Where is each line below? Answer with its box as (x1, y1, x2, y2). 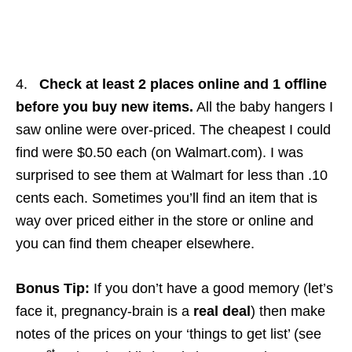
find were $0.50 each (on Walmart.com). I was (16, 144, 303, 160)
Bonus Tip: (16, 280, 90, 296)
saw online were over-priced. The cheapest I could (16, 121, 331, 137)
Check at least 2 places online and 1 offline (39, 75, 327, 92)
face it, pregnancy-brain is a (16, 302, 193, 319)
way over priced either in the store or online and (16, 212, 313, 229)
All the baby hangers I (193, 98, 333, 115)
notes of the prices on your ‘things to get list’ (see (16, 325, 321, 342)
